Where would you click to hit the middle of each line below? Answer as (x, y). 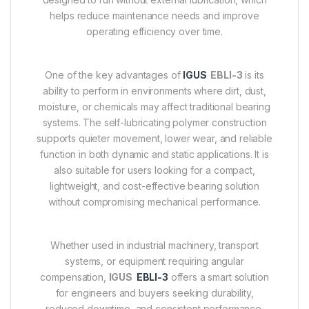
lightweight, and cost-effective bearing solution (154, 186)
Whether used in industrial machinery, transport (154, 246)
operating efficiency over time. (154, 32)
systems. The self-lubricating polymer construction (154, 123)
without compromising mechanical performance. (154, 202)
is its (253, 75)
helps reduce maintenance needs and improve (154, 16)
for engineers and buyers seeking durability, (154, 293)
